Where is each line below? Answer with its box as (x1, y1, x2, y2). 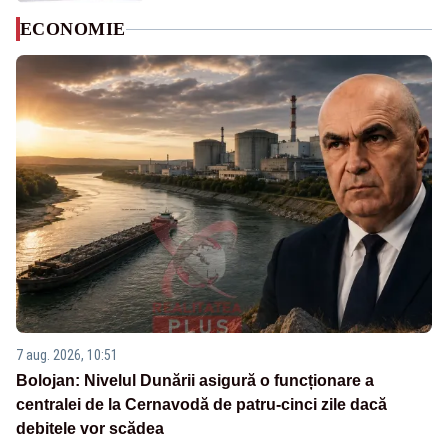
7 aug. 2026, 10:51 (16, 346, 118, 363)
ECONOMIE (20, 19, 126, 40)
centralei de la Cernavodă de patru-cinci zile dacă (16, 395, 387, 413)
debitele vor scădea (16, 419, 164, 437)
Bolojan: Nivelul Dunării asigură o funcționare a (16, 371, 374, 389)
